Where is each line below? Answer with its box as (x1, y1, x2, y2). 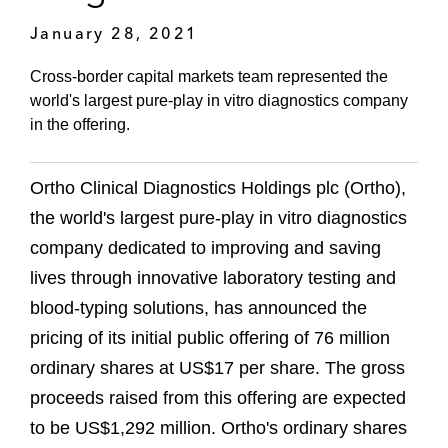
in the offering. (30, 116, 130, 134)
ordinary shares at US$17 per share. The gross (30, 358, 405, 379)
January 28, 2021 (30, 22, 199, 43)
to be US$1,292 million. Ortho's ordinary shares (30, 418, 407, 439)
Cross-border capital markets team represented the (30, 68, 388, 86)
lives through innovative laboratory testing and (30, 268, 396, 289)
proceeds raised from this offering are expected (30, 388, 406, 409)
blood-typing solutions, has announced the (30, 298, 367, 319)
